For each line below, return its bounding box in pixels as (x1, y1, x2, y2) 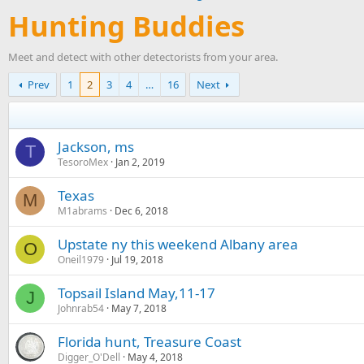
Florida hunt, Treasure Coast (58, 332, 241, 351)
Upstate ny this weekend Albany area (58, 235, 298, 253)
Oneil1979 (58, 253, 104, 266)
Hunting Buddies (8, 6, 245, 45)
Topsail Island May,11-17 (58, 284, 215, 302)
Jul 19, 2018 (111, 253, 163, 266)
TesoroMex (58, 155, 108, 169)
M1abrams (58, 204, 107, 218)
